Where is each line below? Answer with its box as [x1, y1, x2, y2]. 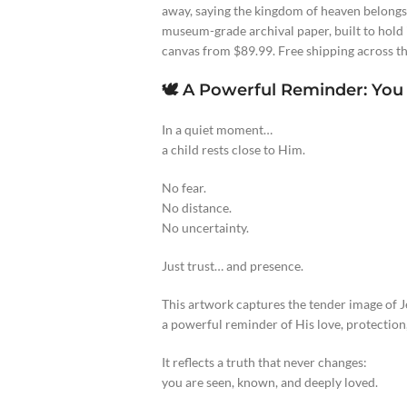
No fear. [161, 180, 206, 196]
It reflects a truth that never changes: [161, 354, 367, 371]
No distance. [161, 200, 232, 216]
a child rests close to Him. [161, 142, 305, 158]
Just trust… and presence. [161, 258, 303, 274]
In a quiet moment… [161, 122, 273, 138]
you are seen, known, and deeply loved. [161, 374, 378, 391]
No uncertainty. [161, 220, 249, 236]
